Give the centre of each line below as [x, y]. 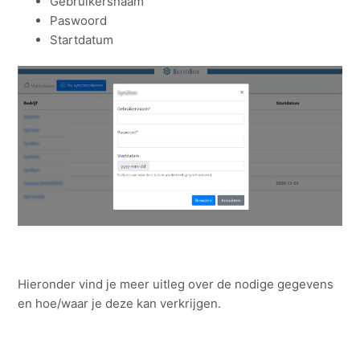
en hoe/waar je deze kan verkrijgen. [120, 303]
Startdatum [82, 39]
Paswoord [79, 20]
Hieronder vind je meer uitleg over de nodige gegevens [176, 284]
